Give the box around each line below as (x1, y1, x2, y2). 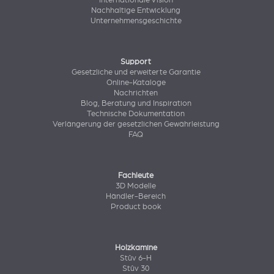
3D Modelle (116, 182, 157, 191)
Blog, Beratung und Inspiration (80, 99, 191, 108)
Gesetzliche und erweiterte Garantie (71, 68, 201, 77)
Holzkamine (114, 243, 157, 253)
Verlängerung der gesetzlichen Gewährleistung (52, 120, 220, 129)
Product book (110, 202, 161, 212)
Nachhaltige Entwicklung (91, 6, 181, 15)
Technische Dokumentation (87, 109, 185, 119)
